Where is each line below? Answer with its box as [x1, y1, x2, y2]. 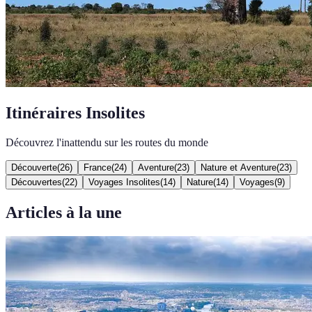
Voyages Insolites [88, 176, 160, 187]
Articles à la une [6, 203, 122, 221]
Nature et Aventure [201, 162, 276, 173]
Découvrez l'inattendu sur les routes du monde [6, 136, 208, 148]
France [84, 162, 111, 173]
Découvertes [11, 176, 62, 187]
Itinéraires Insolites [6, 103, 145, 122]
